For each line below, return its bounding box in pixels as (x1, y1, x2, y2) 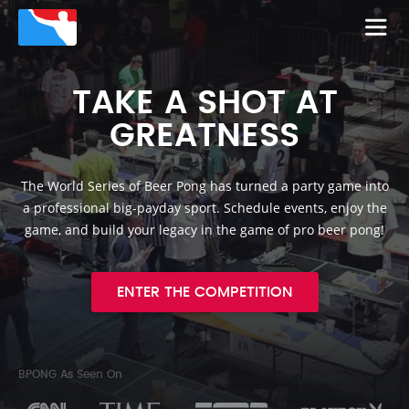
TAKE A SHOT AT (71, 77, 338, 131)
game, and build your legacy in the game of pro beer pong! (25, 221, 384, 238)
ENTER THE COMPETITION (116, 280, 293, 304)
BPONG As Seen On (18, 366, 122, 383)
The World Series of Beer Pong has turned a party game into (20, 177, 389, 194)
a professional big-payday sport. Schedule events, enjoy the (22, 199, 387, 216)
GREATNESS (110, 110, 299, 163)
